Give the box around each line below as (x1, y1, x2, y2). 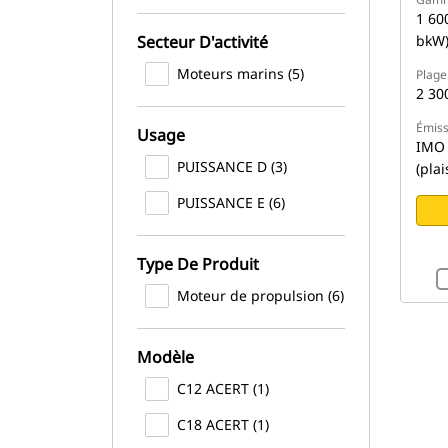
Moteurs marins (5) (177, 64, 304, 83)
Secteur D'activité (137, 31, 268, 53)
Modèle (137, 346, 194, 368)
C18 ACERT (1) (177, 415, 269, 434)
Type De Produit (137, 253, 259, 275)
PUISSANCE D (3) (177, 157, 287, 176)
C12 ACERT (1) (177, 379, 269, 398)
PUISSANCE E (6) (177, 193, 285, 212)
